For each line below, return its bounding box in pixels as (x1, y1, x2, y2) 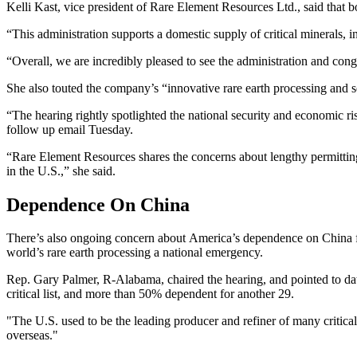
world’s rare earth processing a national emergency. (6, 245, 263, 260)
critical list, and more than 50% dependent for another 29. (6, 287, 294, 301)
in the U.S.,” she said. (6, 163, 116, 178)
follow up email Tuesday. (6, 122, 136, 136)
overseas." (6, 328, 58, 343)
